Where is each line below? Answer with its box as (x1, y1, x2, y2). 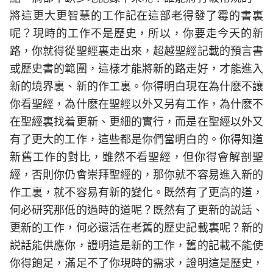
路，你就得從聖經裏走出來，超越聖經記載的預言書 (10, 44, 263, 57)
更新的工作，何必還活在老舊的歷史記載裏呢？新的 (10, 221, 263, 234)
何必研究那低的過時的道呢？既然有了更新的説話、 (10, 204, 263, 216)
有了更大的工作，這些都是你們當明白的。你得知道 (10, 133, 263, 146)
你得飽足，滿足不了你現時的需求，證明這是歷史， (10, 257, 263, 269)
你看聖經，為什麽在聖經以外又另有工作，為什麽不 (10, 97, 263, 110)
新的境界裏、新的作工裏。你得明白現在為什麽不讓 (10, 80, 263, 93)
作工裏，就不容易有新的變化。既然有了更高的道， (10, 186, 263, 199)
